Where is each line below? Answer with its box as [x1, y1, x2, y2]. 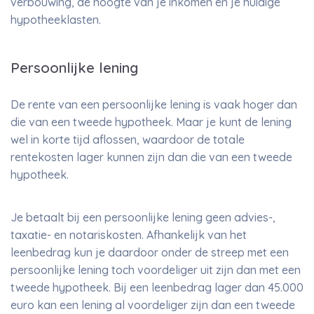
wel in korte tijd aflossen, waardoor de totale [11, 132, 245, 146]
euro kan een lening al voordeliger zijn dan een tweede [11, 298, 295, 312]
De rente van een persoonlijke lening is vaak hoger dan [11, 97, 297, 111]
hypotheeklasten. [11, 13, 104, 27]
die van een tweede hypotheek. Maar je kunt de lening [11, 115, 292, 129]
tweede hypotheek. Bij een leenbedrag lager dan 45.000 [11, 280, 303, 294]
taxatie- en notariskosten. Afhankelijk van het [11, 228, 247, 242]
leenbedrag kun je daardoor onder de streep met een [11, 245, 289, 259]
